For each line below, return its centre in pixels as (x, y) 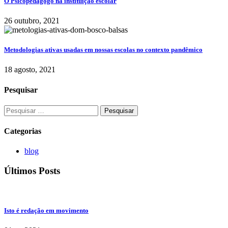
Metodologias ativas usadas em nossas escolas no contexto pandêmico (103, 50)
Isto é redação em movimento (46, 210)
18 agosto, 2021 (30, 70)
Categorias (23, 131)
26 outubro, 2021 (32, 20)
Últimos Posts (32, 171)
